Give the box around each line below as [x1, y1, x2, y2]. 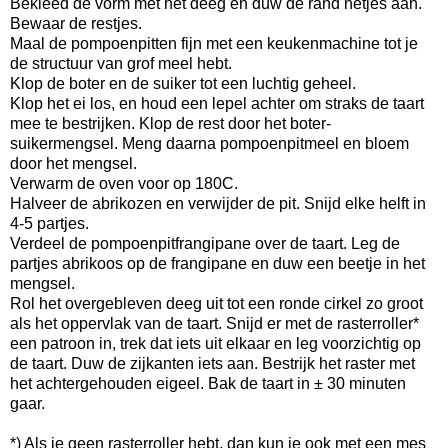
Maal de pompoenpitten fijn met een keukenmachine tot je [10, 35, 418, 53]
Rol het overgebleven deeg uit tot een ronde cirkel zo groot [10, 295, 423, 313]
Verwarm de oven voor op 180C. [10, 175, 242, 193]
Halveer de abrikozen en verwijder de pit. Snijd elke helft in [10, 195, 426, 213]
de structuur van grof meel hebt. [10, 55, 236, 73]
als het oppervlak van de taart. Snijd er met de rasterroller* [10, 315, 419, 333]
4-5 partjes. [10, 215, 89, 233]
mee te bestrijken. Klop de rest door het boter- [10, 115, 331, 133]
